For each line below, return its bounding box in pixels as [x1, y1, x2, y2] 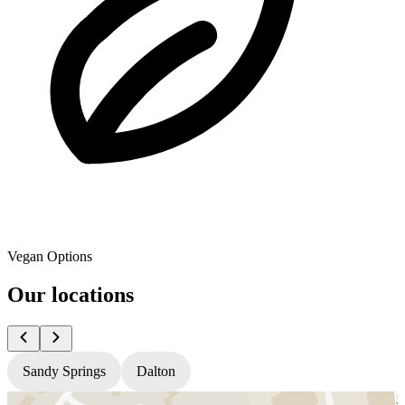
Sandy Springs [23, 363, 106, 379]
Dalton [137, 363, 175, 379]
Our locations [7, 282, 134, 306]
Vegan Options [7, 248, 92, 264]
